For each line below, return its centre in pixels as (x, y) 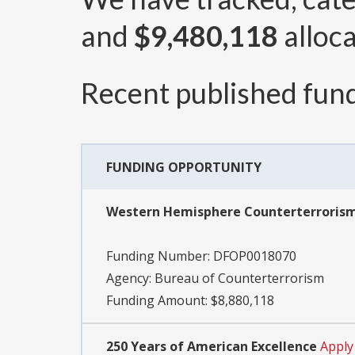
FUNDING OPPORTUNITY (184, 168)
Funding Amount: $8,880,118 (190, 301)
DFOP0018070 (255, 256)
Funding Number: (160, 256)
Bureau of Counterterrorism (239, 279)
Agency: (130, 279)
